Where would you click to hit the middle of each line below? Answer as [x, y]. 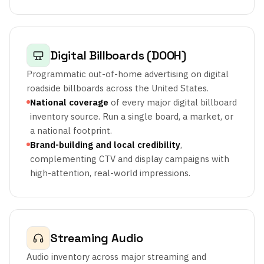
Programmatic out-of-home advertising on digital [128, 74]
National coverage [69, 102]
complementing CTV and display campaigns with [130, 159]
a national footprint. [71, 131]
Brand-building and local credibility [105, 145]
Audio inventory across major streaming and [116, 257]
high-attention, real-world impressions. [110, 173]
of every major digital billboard [173, 102]
